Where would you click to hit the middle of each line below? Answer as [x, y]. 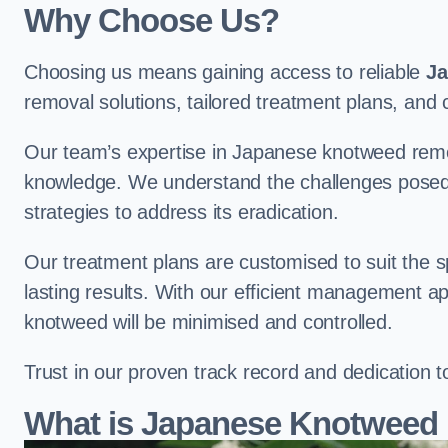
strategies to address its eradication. [181, 212]
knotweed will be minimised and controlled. [208, 322]
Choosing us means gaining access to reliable [225, 72]
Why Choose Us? [152, 21]
